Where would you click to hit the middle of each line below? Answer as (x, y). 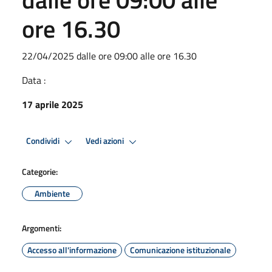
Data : (34, 80)
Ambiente (52, 193)
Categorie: (40, 171)
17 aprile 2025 (53, 104)
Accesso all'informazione (72, 250)
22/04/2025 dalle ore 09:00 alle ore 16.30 (109, 56)
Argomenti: (42, 228)
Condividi (44, 141)
